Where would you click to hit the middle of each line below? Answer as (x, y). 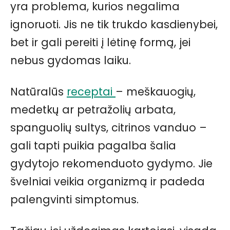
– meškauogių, (156, 91)
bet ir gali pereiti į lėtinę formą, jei (100, 42)
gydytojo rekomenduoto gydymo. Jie (111, 163)
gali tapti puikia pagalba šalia (93, 145)
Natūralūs (39, 91)
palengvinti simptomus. (74, 199)
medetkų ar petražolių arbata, (93, 109)
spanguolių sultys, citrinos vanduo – (109, 127)
